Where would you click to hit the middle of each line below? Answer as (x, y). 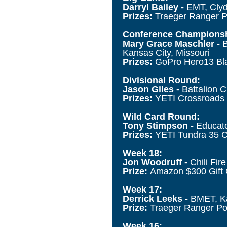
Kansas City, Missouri (166, 52)
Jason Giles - (152, 89)
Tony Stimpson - (159, 125)
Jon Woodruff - (156, 162)
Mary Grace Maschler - (173, 43)
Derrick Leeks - (157, 198)
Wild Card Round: (161, 116)
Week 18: (142, 153)
